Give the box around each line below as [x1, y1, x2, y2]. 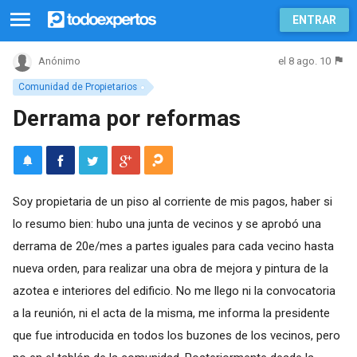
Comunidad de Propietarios [18, 81, 137, 92]
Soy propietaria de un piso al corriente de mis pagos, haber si [12, 194, 332, 209]
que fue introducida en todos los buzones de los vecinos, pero [12, 328, 340, 343]
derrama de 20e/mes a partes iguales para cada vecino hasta [12, 238, 334, 253]
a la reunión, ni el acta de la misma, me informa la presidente [12, 305, 330, 320]
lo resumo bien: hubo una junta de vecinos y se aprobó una [12, 216, 321, 231]
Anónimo [37, 55, 80, 68]
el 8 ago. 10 [278, 55, 331, 67]
